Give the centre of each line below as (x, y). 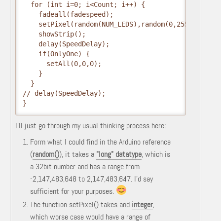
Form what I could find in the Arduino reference (100, 142)
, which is (156, 154)
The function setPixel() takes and (81, 204)
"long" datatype (119, 154)
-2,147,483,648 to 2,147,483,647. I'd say (92, 179)
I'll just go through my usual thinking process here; (91, 126)
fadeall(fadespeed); (68, 14)
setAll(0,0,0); (64, 64)
